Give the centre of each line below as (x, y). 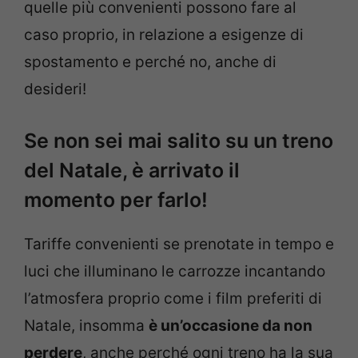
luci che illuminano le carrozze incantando (175, 271)
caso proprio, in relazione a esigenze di (164, 35)
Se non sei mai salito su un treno (179, 140)
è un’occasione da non (231, 325)
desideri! (55, 89)
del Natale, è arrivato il (132, 170)
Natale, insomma (86, 325)
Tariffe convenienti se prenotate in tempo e (179, 244)
